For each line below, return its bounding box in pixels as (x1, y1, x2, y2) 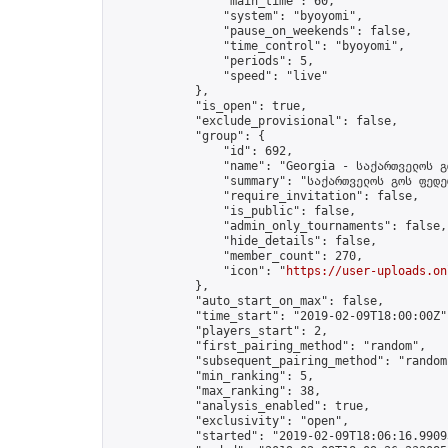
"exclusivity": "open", (111, 414, 349, 428)
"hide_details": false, (111, 234, 377, 248)
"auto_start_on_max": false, (111, 294, 384, 308)
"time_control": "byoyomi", (111, 39, 405, 53)
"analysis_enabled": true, (111, 399, 370, 413)
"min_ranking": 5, (111, 369, 314, 383)
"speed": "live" (111, 69, 328, 83)
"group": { (111, 129, 265, 143)
